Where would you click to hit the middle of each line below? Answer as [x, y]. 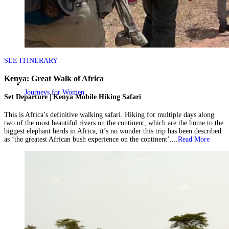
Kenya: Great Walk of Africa [54, 78]
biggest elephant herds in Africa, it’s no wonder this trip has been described [113, 131]
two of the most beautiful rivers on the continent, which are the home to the [114, 123]
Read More [194, 139]
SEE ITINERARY [31, 61]
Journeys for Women [54, 92]
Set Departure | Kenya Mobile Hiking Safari [73, 97]
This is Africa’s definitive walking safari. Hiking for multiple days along [109, 114]
